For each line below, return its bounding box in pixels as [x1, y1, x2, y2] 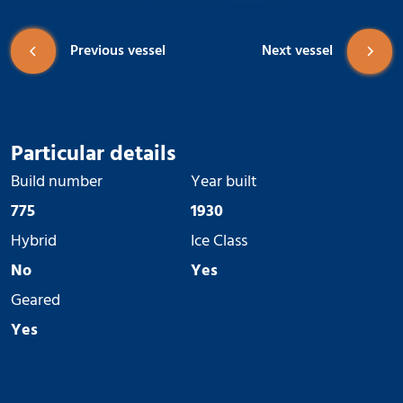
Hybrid [11, 228, 57, 255]
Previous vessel [70, 39, 166, 63]
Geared [11, 287, 60, 314]
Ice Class [191, 228, 247, 255]
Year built [191, 168, 257, 195]
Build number [11, 168, 103, 195]
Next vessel [262, 39, 333, 63]
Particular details [11, 137, 175, 172]
